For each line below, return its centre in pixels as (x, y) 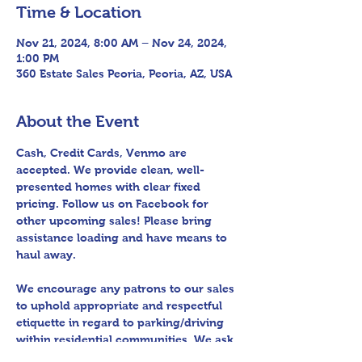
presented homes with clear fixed (110, 187)
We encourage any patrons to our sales (127, 288)
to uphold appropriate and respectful (121, 305)
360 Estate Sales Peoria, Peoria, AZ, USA (124, 74)
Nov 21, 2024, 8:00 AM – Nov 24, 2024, (122, 43)
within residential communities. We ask (126, 339)
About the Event (78, 121)
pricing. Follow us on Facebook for (114, 204)
